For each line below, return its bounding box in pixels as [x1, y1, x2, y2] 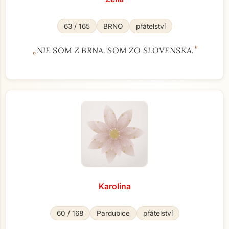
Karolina [98, 181, 131, 191]
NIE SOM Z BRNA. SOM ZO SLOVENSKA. [36, 45, 194, 55]
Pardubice [96, 209, 130, 217]
